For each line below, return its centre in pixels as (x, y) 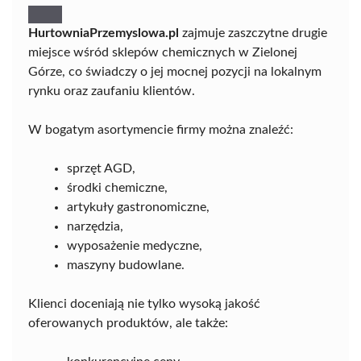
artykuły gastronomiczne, (138, 207)
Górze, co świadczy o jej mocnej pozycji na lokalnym (175, 72)
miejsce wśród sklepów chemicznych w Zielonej (163, 53)
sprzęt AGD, (101, 169)
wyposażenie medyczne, (135, 246)
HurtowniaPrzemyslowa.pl (104, 33)
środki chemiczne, (117, 188)
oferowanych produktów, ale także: (128, 324)
